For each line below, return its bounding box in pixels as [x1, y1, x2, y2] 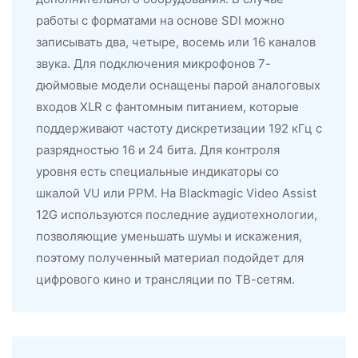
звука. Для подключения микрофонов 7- [36, 55, 271, 71]
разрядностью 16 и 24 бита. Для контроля [36, 141, 280, 157]
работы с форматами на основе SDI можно [36, 12, 284, 28]
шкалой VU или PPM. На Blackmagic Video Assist [36, 185, 316, 201]
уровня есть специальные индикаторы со [36, 163, 279, 179]
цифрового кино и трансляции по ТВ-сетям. [36, 271, 295, 287]
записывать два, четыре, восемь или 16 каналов [36, 34, 316, 50]
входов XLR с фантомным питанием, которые [36, 98, 299, 114]
